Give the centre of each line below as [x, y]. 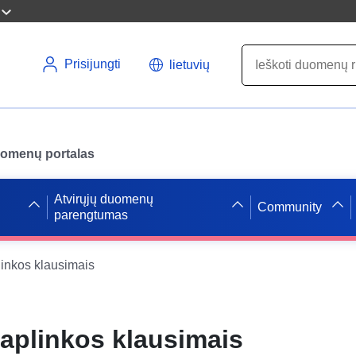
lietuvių [190, 64]
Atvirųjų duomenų [103, 199]
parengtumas [91, 215]
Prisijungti [93, 64]
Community [290, 207]
